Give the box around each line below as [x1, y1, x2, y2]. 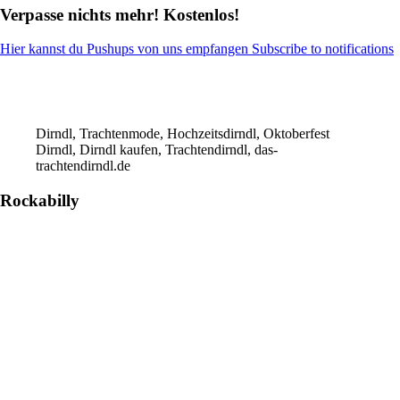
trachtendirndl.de [36, 158, 130, 174]
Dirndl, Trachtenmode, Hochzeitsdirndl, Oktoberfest [36, 126, 329, 142]
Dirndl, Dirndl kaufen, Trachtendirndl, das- [36, 142, 278, 158]
